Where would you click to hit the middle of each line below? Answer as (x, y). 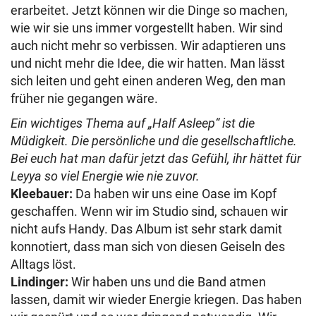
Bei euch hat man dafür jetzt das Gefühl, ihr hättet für (156, 158)
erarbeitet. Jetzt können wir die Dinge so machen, (149, 10)
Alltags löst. (43, 264)
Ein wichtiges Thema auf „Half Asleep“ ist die (133, 123)
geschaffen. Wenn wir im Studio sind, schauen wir (149, 211)
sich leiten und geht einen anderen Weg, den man (148, 80)
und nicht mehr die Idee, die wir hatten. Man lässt (148, 63)
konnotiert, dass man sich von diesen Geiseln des (148, 246)
